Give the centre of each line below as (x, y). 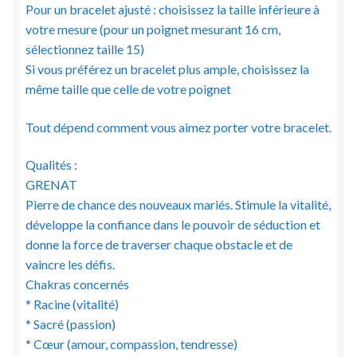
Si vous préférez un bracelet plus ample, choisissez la (167, 69)
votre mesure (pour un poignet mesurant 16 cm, (153, 29)
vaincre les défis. (70, 265)
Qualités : (51, 165)
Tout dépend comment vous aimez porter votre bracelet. (178, 127)
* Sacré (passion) (71, 324)
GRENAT (51, 185)
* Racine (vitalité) (72, 304)
